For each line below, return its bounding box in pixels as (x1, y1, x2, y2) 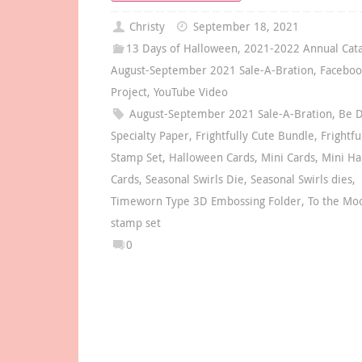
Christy (129, 19, 166, 35)
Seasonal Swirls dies (250, 172, 352, 187)
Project (111, 85, 147, 100)
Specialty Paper (111, 128, 189, 144)
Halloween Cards (169, 150, 255, 166)
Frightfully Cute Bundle (196, 128, 314, 144)
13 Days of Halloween (126, 41, 238, 57)
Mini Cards (261, 150, 315, 166)
